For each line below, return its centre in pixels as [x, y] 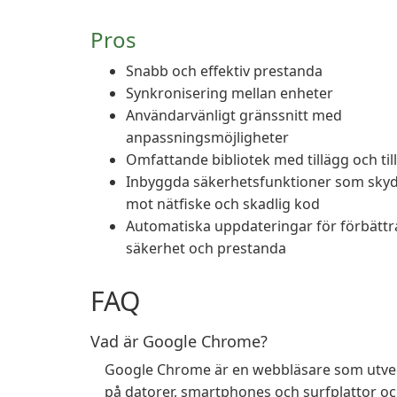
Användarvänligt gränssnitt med [234, 115]
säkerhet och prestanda [206, 248]
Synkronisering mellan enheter [230, 93]
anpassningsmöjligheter [207, 137]
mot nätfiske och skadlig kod [223, 204]
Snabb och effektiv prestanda [224, 71]
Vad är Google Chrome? [179, 341]
